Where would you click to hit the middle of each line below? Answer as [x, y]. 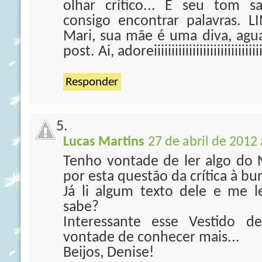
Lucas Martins [104, 142]
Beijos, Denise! [108, 253]
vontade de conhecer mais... [151, 238]
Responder [92, 82]
